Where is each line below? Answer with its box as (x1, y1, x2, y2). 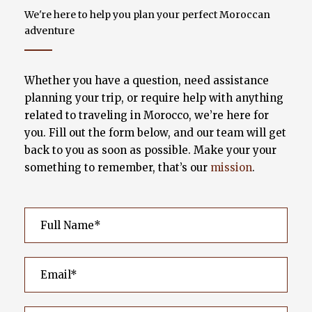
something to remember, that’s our (24, 161, 210, 175)
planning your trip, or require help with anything (24, 91, 283, 105)
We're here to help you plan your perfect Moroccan (24, 8, 270, 22)
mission (210, 161, 252, 175)
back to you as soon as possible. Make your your (24, 143, 276, 157)
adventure (24, 24, 75, 38)
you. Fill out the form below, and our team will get (24, 126, 286, 140)
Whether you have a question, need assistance (24, 74, 269, 88)
